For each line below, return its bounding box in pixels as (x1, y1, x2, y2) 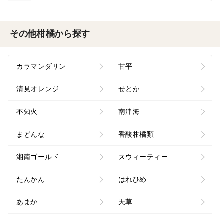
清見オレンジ (16, 84, 59, 93)
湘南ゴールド (16, 152, 59, 161)
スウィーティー (118, 152, 168, 161)
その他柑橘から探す (10, 28, 90, 39)
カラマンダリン (16, 62, 66, 70)
